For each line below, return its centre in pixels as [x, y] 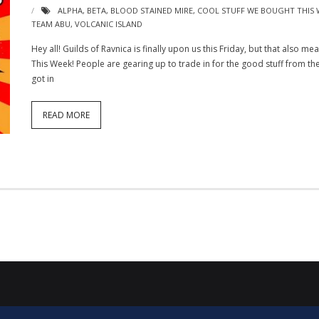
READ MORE [66, 115]
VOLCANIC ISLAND [108, 24]
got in [42, 79]
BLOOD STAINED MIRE [151, 11]
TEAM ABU [51, 24]
